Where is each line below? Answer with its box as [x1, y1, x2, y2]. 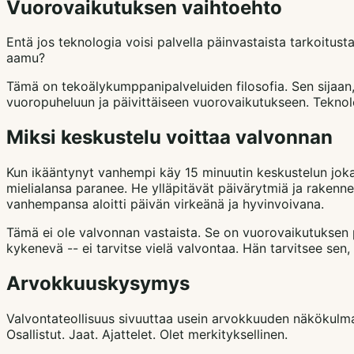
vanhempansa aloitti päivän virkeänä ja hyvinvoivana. [6, 196, 324, 213]
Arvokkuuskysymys [6, 272, 190, 296]
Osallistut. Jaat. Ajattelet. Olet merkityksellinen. [6, 326, 288, 343]
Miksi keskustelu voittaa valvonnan [6, 126, 333, 149]
